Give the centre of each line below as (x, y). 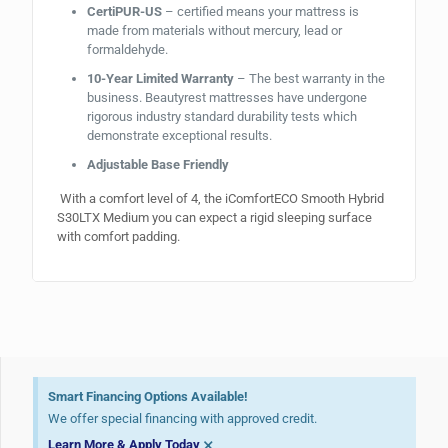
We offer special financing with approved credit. (183, 419)
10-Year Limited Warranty (160, 79)
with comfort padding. (118, 237)
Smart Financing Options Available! (148, 397)
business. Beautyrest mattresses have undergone (226, 98)
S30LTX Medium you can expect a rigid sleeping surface (214, 218)
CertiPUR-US (124, 12)
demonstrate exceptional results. (179, 136)
